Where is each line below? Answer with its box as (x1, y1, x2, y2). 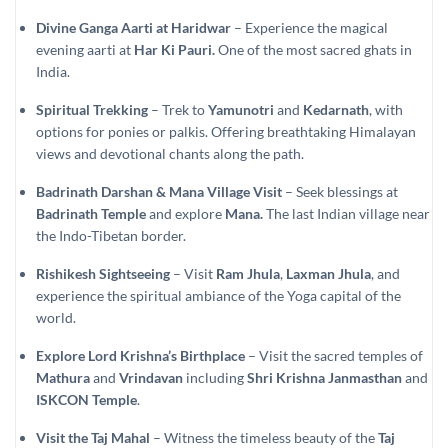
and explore (146, 204, 225, 222)
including (183, 368, 247, 386)
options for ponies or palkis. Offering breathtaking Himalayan (36, 122, 416, 140)
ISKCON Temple (36, 390, 137, 408)
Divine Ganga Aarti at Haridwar (36, 18, 231, 36)
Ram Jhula (216, 264, 280, 282)
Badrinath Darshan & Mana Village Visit (36, 182, 282, 200)
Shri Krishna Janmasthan (247, 368, 402, 386)
